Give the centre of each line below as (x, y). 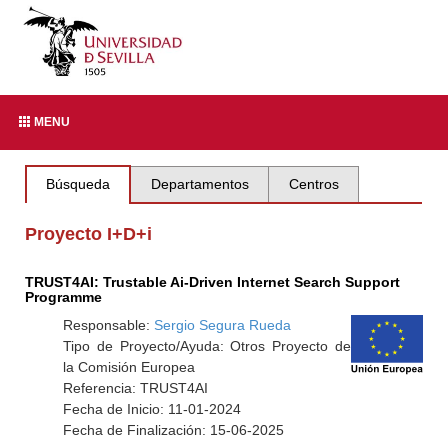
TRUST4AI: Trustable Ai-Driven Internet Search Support (213, 282)
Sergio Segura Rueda (222, 325)
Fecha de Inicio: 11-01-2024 (151, 409)
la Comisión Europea (128, 367)
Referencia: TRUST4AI (135, 388)
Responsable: (108, 325)
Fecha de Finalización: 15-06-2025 (173, 430)
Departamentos (199, 184)
